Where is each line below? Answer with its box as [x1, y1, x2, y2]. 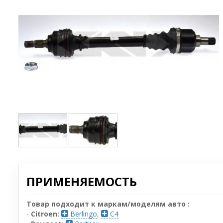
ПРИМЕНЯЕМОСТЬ [26, 173, 137, 190]
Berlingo [68, 209, 97, 219]
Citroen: [31, 209, 59, 219]
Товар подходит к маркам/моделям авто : [26, 199, 190, 209]
